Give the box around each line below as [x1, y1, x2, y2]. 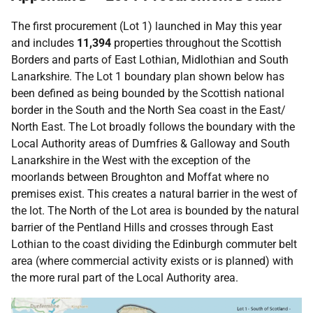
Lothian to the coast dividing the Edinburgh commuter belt [11, 238, 297, 251]
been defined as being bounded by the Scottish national [11, 87, 284, 100]
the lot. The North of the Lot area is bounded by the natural [11, 204, 299, 217]
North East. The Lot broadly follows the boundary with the [11, 120, 295, 133]
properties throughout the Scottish [111, 36, 282, 50]
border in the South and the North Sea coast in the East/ [11, 103, 286, 117]
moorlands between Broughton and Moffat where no [11, 170, 269, 184]
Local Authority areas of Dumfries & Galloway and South [11, 137, 290, 150]
